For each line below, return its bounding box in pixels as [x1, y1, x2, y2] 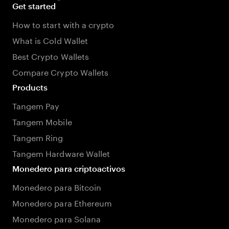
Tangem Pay [12, 99, 60, 111]
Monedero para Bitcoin [12, 180, 102, 193]
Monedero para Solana [12, 212, 101, 224]
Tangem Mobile [12, 114, 72, 127]
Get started [12, 1, 56, 11]
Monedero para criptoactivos [12, 164, 126, 173]
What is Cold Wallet [12, 33, 88, 46]
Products [12, 82, 48, 92]
